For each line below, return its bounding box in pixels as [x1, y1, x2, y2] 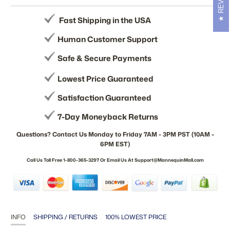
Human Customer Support [57, 34, 158, 45]
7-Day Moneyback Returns [57, 111, 159, 123]
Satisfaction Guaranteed [57, 92, 152, 104]
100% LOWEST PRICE [105, 213, 167, 222]
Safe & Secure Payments [57, 53, 152, 64]
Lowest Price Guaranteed [57, 73, 154, 85]
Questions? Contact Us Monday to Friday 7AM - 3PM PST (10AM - [16, 130, 214, 139]
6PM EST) [100, 140, 130, 149]
